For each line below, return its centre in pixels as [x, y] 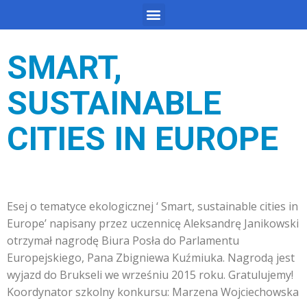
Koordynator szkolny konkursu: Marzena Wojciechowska [153, 292]
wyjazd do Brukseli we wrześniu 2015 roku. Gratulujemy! [150, 274]
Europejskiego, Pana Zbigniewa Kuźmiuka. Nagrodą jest [151, 257]
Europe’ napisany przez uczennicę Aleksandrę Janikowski [153, 223]
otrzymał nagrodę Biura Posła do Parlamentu [123, 240]
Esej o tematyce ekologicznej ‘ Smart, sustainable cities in [152, 206]
